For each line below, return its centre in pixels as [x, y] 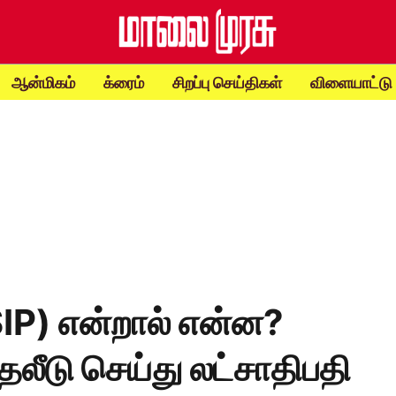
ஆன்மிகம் [43, 82]
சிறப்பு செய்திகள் [227, 82]
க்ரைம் [123, 82]
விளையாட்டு [351, 82]
